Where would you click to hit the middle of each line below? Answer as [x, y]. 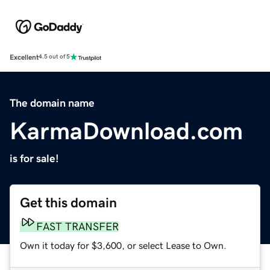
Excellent [24, 57]
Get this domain [68, 202]
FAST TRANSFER [77, 226]
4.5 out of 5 [54, 57]
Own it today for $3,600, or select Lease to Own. [123, 245]
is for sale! [34, 158]
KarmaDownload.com [126, 130]
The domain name [52, 103]
